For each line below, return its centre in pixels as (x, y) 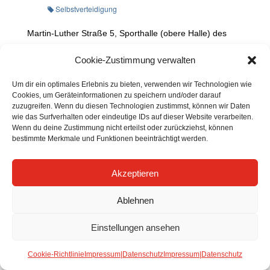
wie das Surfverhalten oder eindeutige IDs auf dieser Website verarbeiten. (133, 117)
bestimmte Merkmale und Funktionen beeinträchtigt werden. (110, 138)
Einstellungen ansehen (135, 227)
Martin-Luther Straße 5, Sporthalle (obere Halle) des (127, 33)
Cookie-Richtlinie (56, 254)
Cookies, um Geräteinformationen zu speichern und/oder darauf (116, 95)
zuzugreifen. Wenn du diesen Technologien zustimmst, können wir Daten (131, 106)
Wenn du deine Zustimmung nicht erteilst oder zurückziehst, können (123, 127)
